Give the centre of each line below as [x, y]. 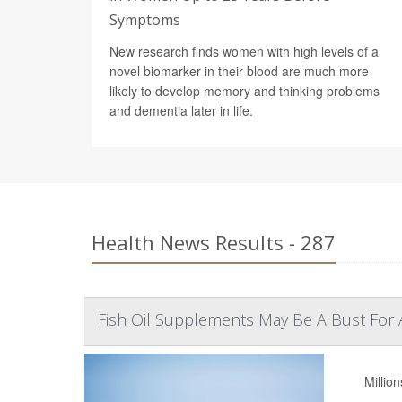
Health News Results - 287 [214, 242]
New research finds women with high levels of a [244, 51]
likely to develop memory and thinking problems [245, 90]
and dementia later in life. [181, 110]
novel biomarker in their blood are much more [239, 70]
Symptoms [145, 19]
